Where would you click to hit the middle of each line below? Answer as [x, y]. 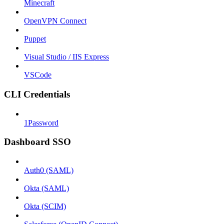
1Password [41, 122]
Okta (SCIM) [45, 206]
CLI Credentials [37, 94]
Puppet [35, 39]
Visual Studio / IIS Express [66, 57]
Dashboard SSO [37, 142]
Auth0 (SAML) [49, 170]
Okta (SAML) [46, 188]
